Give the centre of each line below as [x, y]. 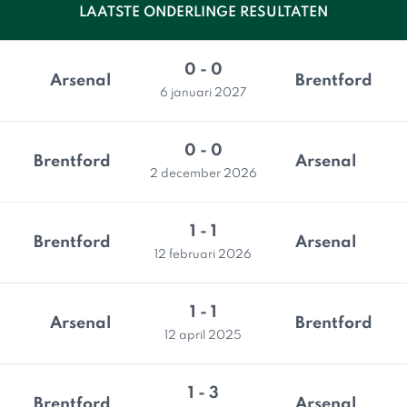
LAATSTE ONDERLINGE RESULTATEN [203, 13]
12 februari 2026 [203, 255]
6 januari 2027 [203, 93]
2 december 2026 [203, 174]
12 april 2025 [203, 336]
